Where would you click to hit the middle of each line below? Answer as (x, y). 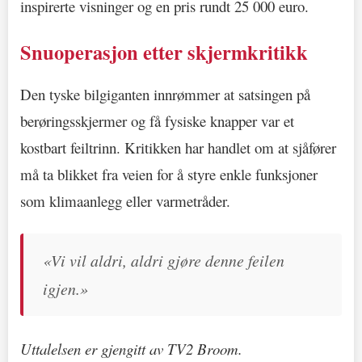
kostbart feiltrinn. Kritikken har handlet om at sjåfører (178, 147)
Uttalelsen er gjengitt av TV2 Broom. (131, 348)
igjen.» (65, 288)
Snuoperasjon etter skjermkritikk (164, 53)
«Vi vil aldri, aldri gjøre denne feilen (164, 260)
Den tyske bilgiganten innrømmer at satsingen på (165, 94)
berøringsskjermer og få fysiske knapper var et (157, 120)
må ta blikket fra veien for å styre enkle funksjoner (169, 174)
